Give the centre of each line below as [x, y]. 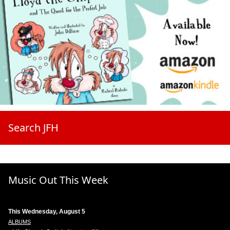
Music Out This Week [58, 180]
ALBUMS [20, 222]
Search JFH [33, 127]
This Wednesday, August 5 [47, 211]
